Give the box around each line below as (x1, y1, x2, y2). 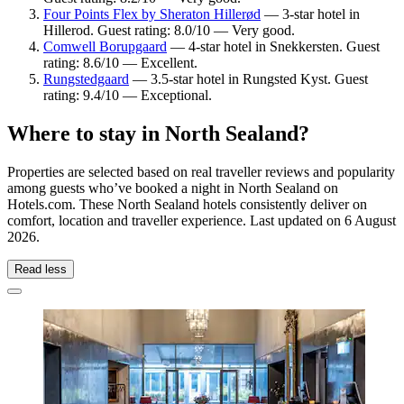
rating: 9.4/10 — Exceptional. (43, 87, 212, 103)
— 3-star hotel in (261, 5, 360, 22)
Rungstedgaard (43, 70, 129, 87)
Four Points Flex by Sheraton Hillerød (43, 5, 261, 22)
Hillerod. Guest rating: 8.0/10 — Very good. (43, 22, 295, 38)
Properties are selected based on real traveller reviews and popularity (7, 163, 395, 179)
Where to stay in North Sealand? (7, 121, 309, 145)
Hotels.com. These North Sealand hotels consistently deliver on (7, 196, 367, 212)
